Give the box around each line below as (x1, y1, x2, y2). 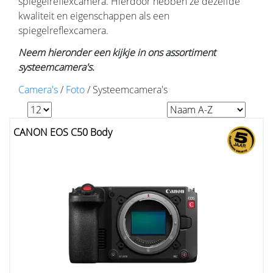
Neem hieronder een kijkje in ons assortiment (18, 46, 216, 60)
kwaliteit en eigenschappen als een (18, 9, 169, 23)
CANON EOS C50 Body (13, 126, 112, 140)
